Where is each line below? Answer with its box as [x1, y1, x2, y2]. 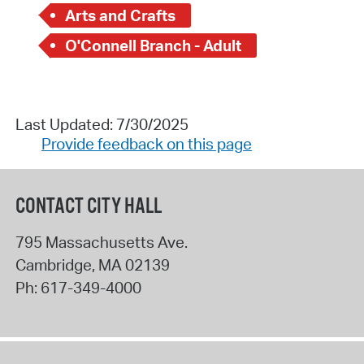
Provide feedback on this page [41, 134, 252, 154]
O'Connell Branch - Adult [65, 36, 242, 56]
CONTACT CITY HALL [15, 193, 162, 221]
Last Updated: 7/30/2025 [15, 115, 188, 135]
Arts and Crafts [65, 5, 176, 25]
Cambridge [15, 255, 92, 275]
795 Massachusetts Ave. [15, 232, 188, 253]
